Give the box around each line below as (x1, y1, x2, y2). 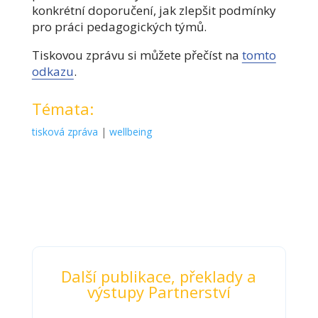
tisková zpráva (31, 124, 98, 138)
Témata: (31, 97, 94, 119)
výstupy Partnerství (87, 280, 231, 302)
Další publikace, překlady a (61, 265, 257, 287)
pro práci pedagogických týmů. (31, 18, 207, 35)
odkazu (31, 62, 74, 79)
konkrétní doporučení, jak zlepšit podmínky (31, 1, 276, 18)
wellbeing (109, 124, 152, 138)
